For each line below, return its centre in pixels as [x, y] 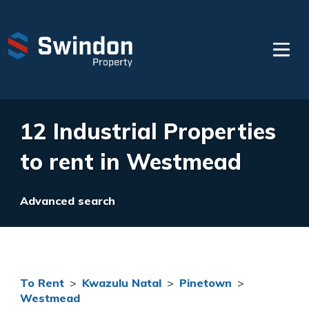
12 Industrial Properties [148, 131]
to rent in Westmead [131, 161]
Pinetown [206, 283]
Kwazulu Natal [122, 283]
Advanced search [68, 201]
